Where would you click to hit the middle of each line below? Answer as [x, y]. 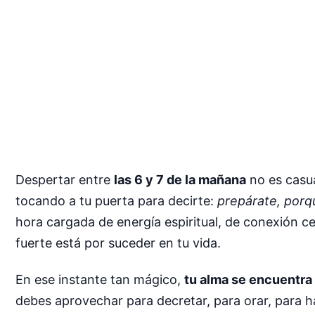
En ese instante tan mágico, [100, 279]
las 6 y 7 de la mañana [180, 180]
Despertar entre [65, 180]
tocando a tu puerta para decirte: [116, 201]
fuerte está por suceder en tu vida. [118, 243]
